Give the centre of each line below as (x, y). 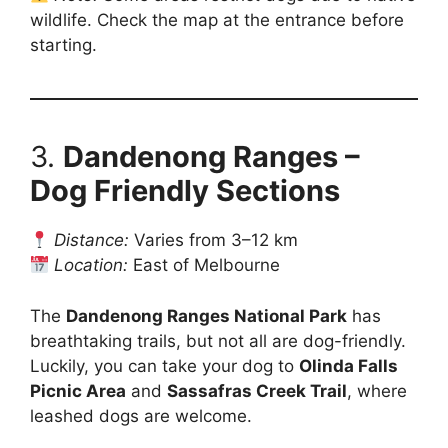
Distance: (92, 240)
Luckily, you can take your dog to (164, 365)
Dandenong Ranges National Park (206, 315)
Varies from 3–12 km (214, 240)
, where (377, 390)
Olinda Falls (348, 365)
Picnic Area (78, 390)
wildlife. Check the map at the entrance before (217, 20)
